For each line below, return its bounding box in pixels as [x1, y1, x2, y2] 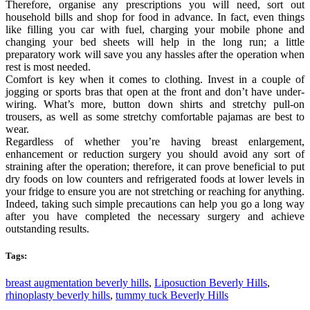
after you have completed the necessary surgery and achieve [6, 210, 304, 222]
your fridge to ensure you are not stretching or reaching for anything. [6, 185, 304, 197]
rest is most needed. [6, 60, 91, 73]
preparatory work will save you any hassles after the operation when [6, 48, 304, 60]
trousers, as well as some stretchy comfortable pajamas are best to [6, 110, 304, 122]
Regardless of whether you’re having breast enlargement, [6, 135, 304, 147]
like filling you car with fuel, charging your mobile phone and [6, 23, 304, 35]
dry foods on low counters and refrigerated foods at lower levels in [6, 172, 304, 185]
